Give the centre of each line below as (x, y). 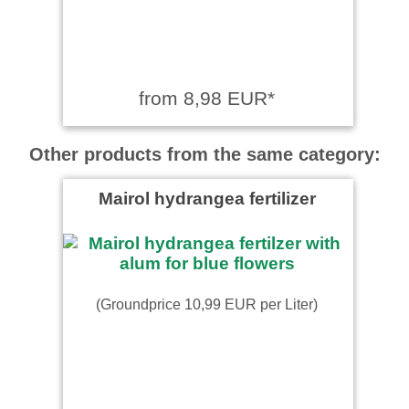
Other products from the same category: (204, 154)
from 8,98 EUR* (207, 98)
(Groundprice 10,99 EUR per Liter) (207, 304)
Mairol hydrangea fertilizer (207, 198)
